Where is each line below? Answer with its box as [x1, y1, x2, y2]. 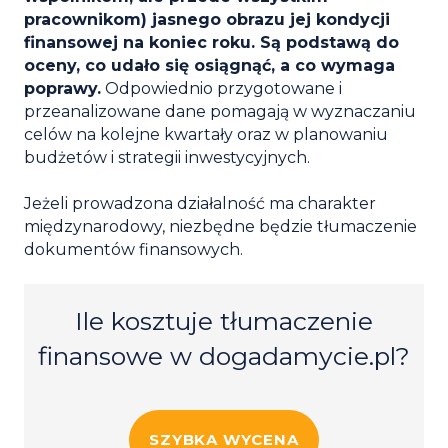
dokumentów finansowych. [24, 239, 247, 259]
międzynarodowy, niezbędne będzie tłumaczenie [24, 216, 417, 236]
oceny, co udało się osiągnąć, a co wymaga [24, 55, 395, 75]
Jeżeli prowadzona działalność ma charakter [24, 193, 376, 213]
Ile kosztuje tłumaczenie [75, 305, 373, 336]
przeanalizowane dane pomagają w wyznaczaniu [24, 101, 416, 121]
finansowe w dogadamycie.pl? [38, 340, 410, 371]
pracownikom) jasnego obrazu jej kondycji [24, 9, 390, 29]
